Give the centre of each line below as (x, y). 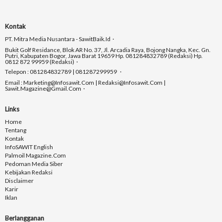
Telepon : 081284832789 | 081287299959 (61, 72)
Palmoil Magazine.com (35, 156)
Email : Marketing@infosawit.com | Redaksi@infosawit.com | (85, 83)
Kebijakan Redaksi (29, 172)
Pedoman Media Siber (34, 164)
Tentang (16, 130)
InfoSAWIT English (29, 147)
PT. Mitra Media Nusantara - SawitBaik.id (58, 39)
